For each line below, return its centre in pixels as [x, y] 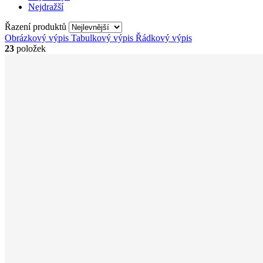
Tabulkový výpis [102, 38]
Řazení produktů [37, 26]
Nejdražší [46, 6]
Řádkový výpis [164, 38]
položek [30, 48]
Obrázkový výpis [37, 38]
